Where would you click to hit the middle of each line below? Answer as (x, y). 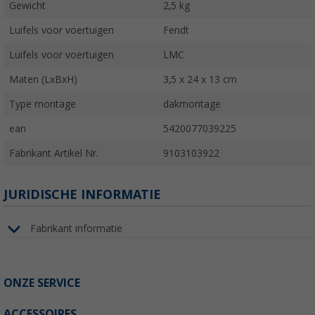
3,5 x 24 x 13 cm (200, 79)
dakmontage (192, 104)
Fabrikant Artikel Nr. (54, 153)
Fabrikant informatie (76, 229)
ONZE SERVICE (42, 283)
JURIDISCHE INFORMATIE (82, 194)
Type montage (43, 104)
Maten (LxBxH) (43, 79)
